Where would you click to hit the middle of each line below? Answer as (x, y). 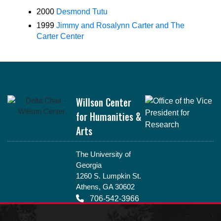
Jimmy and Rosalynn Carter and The (120, 26)
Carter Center (60, 37)
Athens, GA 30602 (106, 187)
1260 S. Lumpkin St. (109, 176)
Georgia (89, 165)
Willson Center (104, 103)
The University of (104, 154)
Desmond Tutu (82, 11)
